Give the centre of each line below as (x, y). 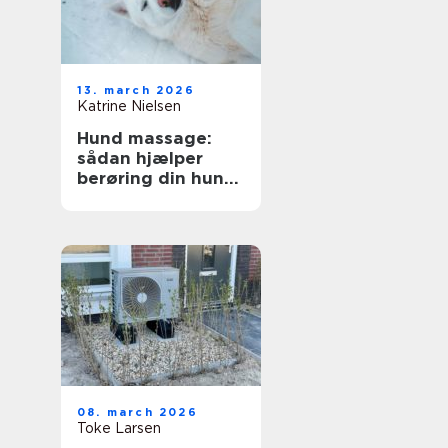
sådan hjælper (140, 158)
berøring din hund (156, 178)
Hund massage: (144, 138)
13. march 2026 (136, 90)
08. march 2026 (137, 412)
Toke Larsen (119, 428)
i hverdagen (129, 198)
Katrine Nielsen (129, 106)
